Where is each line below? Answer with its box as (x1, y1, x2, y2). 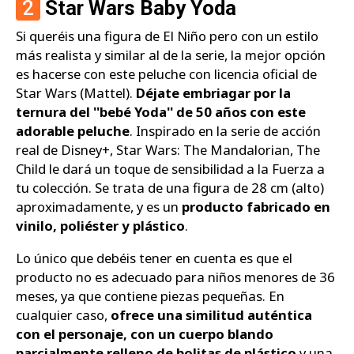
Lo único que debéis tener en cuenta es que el (16, 248, 292, 267)
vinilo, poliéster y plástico (16, 217, 185, 235)
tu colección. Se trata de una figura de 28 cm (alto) (16, 179, 324, 198)
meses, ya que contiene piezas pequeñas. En (16, 286, 284, 305)
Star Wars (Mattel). (16, 84, 136, 103)
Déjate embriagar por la (136, 84, 291, 103)
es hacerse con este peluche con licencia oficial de (16, 65, 317, 84)
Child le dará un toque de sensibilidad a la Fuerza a (16, 160, 325, 179)
